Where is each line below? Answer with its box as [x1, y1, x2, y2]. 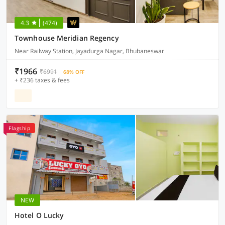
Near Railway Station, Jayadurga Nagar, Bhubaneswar [15, 47, 164, 55]
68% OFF [63, 68, 84, 75]
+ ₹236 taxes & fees [15, 76, 70, 84]
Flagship [9, 125, 30, 132]
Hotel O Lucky [15, 210, 64, 220]
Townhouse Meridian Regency [15, 33, 119, 43]
